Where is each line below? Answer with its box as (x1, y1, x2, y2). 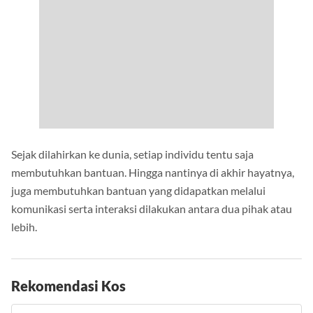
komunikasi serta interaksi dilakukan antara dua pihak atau (11, 202, 292, 216)
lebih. (11, 220, 37, 234)
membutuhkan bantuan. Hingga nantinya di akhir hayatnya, (11, 166, 294, 180)
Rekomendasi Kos (11, 277, 126, 295)
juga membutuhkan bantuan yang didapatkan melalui (11, 184, 265, 198)
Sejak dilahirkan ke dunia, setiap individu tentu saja (11, 147, 254, 161)
